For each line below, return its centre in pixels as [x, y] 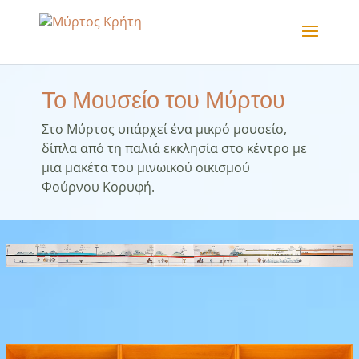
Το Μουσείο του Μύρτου [163, 100]
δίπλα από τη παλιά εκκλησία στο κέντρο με [174, 148]
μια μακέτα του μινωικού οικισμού [145, 167]
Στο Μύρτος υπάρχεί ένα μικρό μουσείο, [164, 129]
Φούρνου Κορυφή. [98, 187]
